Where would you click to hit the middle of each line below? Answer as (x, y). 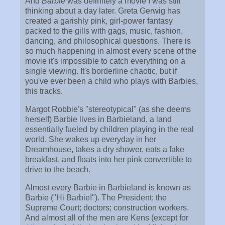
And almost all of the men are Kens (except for (107, 217)
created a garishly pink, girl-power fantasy (99, 21)
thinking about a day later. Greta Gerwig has (103, 11)
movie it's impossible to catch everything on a (105, 61)
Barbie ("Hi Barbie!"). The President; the (96, 197)
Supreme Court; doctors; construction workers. (107, 207)
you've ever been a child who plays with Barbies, (111, 81)
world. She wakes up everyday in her (91, 140)
